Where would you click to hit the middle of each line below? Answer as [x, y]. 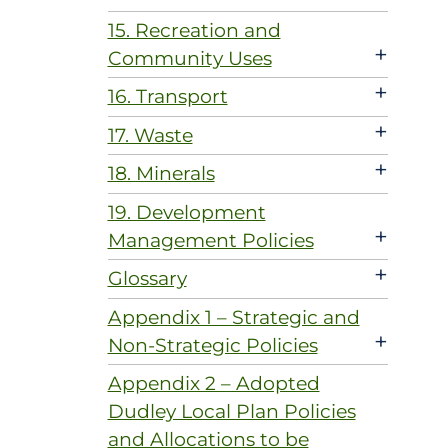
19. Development [186, 212]
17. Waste [150, 135]
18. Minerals [161, 174]
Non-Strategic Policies [212, 345]
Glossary [147, 279]
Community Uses [189, 58]
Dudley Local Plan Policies [231, 412]
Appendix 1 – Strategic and [233, 317]
